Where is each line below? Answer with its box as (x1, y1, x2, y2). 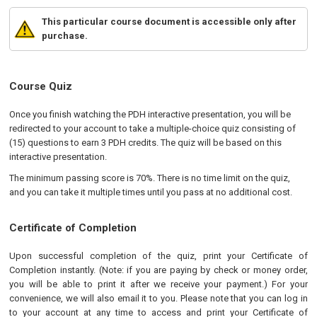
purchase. (42, 30, 88, 41)
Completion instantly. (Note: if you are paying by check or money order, (9, 265, 308, 275)
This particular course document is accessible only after (42, 16, 297, 27)
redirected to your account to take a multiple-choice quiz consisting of (9, 123, 296, 134)
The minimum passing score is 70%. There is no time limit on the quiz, (9, 173, 291, 183)
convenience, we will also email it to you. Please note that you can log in (9, 293, 308, 304)
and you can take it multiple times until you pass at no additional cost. (9, 187, 293, 197)
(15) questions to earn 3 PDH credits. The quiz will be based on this (9, 137, 282, 148)
